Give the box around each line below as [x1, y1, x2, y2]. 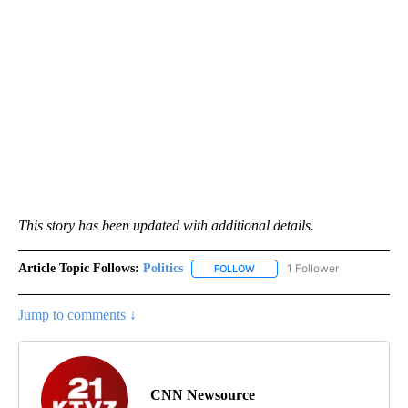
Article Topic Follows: [18, 261, 139, 276]
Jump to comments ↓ [18, 307, 137, 323]
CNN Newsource [150, 387, 255, 403]
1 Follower [287, 261, 339, 276]
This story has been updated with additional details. [18, 218, 314, 234]
